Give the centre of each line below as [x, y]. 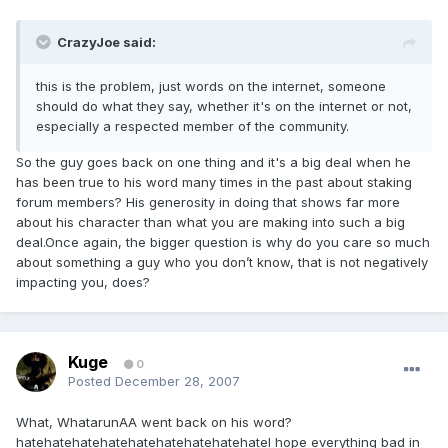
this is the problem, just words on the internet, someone [211, 86]
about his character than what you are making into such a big [210, 222]
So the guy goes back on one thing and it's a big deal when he [213, 162]
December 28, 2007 [177, 381]
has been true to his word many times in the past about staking [214, 182]
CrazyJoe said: [106, 42]
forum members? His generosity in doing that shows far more [208, 202]
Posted [91, 381]
